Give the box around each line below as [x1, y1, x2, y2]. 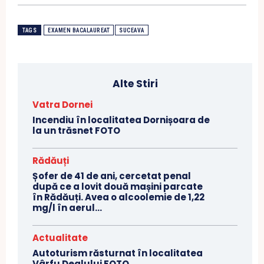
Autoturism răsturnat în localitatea [32, 247, 203, 260]
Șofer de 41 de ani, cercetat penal [32, 170, 191, 183]
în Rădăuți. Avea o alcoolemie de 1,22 [32, 191, 204, 204]
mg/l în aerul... [32, 202, 102, 214]
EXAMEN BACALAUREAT [48, 27, 110, 34]
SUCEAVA [119, 27, 144, 34]
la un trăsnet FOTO [32, 124, 120, 137]
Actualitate [32, 232, 88, 245]
